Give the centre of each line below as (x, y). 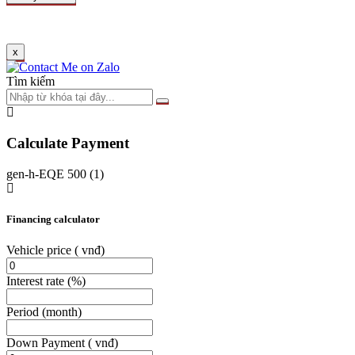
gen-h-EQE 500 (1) (55, 174)
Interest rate (37, 281)
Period (24, 311)
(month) (62, 311)
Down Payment (47, 342)
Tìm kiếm (31, 82)
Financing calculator (53, 219)
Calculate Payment (68, 143)
